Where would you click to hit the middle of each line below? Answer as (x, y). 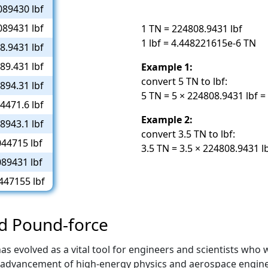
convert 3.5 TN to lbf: (188, 134)
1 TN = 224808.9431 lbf (192, 28)
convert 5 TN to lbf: (184, 81)
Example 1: (167, 67)
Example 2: (167, 119)
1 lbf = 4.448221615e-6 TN (199, 43)
